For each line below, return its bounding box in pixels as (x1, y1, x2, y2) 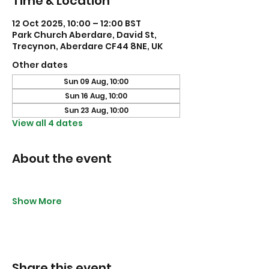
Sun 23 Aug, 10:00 (64, 105, 128, 115)
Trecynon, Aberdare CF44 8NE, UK (12, 40, 163, 52)
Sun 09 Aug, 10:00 (64, 76, 128, 86)
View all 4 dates (12, 117, 83, 129)
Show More (12, 195, 62, 207)
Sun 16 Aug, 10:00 (65, 91, 127, 101)
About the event (12, 150, 112, 167)
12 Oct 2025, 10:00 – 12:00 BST (12, 17, 141, 29)
